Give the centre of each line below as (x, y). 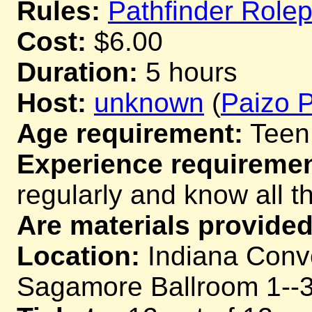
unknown (149, 102)
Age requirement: (130, 133)
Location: (78, 256)
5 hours (188, 72)
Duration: (77, 72)
